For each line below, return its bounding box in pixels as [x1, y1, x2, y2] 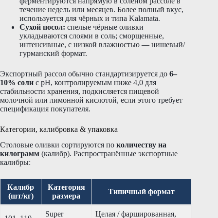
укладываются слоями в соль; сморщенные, [19, 31, 164, 40]
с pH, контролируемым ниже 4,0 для [34, 78, 156, 87]
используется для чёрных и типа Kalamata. [19, 14, 160, 22]
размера [52, 192, 80, 200]
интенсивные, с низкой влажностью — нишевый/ [19, 40, 185, 49]
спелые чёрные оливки [65, 22, 144, 31]
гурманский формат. [19, 49, 87, 57]
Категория [47, 183, 85, 192]
